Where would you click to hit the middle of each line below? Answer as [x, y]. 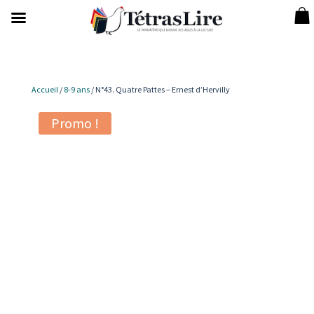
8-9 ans [76, 89]
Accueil [45, 89]
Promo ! [75, 123]
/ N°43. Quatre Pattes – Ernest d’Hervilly [159, 89]
